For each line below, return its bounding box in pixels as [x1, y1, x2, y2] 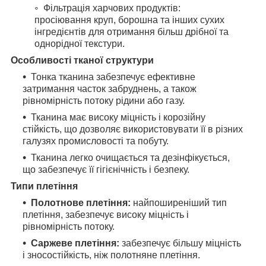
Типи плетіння [11, 181, 78, 192]
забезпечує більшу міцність [119, 238, 241, 249]
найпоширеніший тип [131, 198, 227, 208]
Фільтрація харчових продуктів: [43, 3, 180, 14]
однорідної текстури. [34, 39, 125, 49]
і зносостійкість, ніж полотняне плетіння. [23, 250, 200, 261]
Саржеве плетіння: [31, 238, 119, 249]
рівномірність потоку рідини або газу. [23, 96, 185, 106]
